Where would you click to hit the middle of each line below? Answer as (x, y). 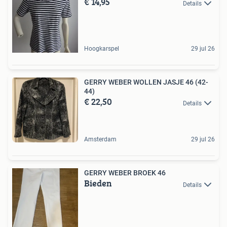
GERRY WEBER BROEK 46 (125, 173)
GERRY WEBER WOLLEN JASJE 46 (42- (146, 82)
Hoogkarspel (102, 49)
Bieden (98, 183)
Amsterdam (100, 140)
